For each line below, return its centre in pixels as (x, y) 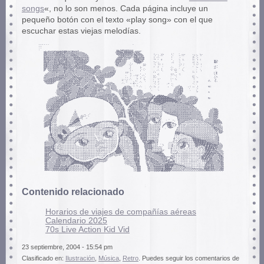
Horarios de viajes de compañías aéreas (121, 212)
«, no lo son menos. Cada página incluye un (126, 8)
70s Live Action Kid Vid (87, 229)
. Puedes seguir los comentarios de (189, 258)
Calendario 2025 (76, 220)
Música (108, 258)
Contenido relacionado (73, 192)
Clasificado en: (43, 258)
